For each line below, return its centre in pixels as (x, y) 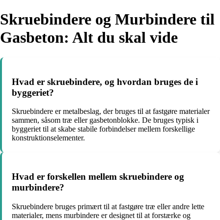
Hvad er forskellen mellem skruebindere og (98, 177)
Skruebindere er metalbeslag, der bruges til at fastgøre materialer (111, 111)
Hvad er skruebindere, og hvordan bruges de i (105, 82)
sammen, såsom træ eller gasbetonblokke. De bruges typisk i (105, 120)
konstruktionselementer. (48, 138)
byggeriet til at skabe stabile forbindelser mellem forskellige (103, 129)
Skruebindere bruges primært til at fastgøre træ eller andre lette (108, 206)
